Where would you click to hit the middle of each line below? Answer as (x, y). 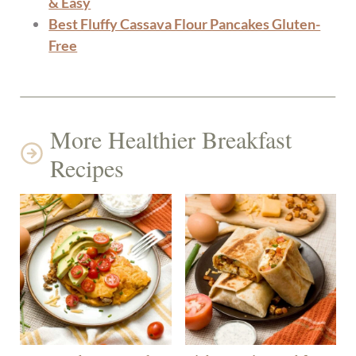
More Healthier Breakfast (171, 139)
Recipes (87, 167)
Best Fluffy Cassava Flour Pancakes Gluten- (185, 23)
